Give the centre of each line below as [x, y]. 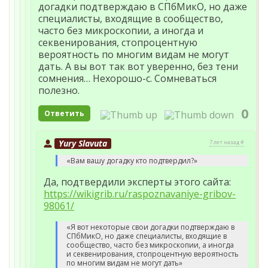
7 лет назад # [227, 143]
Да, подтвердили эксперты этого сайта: [137, 182]
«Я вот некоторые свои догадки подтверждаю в [150, 227]
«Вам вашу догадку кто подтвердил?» [132, 161]
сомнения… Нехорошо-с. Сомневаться [127, 79]
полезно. [59, 91]
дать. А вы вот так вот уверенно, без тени [138, 67]
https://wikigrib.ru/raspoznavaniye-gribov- [140, 194]
